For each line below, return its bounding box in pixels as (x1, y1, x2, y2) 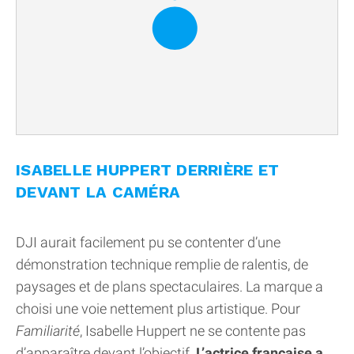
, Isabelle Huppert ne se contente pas (80, 322, 306, 340)
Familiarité (16, 322, 80, 340)
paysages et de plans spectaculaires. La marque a (16, 278, 323, 296)
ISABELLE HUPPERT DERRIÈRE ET (16, 160, 279, 180)
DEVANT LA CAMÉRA (16, 183, 180, 202)
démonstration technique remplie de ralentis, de (16, 256, 308, 273)
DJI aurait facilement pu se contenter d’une (16, 234, 281, 251)
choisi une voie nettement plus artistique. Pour (16, 300, 300, 318)
